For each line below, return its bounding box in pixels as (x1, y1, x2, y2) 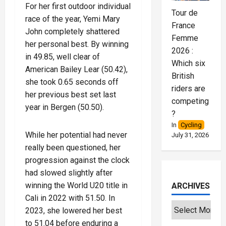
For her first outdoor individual (25, 1, 131, 11)
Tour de (171, 8, 198, 18)
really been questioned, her (25, 142, 121, 152)
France (171, 21, 195, 31)
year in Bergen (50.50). (25, 102, 104, 112)
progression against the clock (25, 155, 130, 165)
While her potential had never (25, 130, 127, 140)
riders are (171, 84, 205, 94)
